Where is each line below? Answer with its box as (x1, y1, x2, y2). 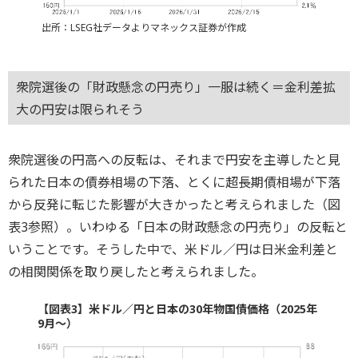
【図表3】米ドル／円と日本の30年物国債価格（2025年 (37, 300, 317, 316)
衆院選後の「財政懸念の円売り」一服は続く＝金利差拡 (16, 78, 336, 97)
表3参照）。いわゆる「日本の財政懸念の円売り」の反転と (8, 217, 348, 236)
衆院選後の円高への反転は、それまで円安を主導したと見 (8, 150, 340, 169)
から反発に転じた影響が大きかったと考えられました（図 (8, 195, 340, 213)
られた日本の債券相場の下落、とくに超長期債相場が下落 (8, 173, 340, 191)
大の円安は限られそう (16, 101, 144, 119)
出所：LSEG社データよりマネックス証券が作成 (41, 20, 246, 34)
